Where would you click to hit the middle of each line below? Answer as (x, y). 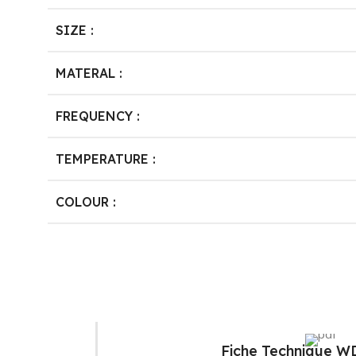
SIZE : (75, 30)
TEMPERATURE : (106, 159)
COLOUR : (86, 202)
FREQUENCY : (98, 116)
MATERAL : (89, 73)
